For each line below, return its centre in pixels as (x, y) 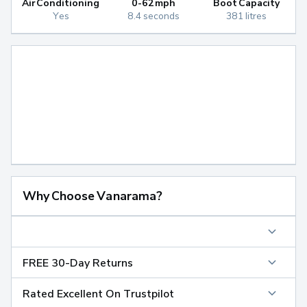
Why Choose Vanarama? (93, 196)
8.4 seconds (153, 16)
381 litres (246, 16)
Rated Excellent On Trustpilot (98, 294)
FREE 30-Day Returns (78, 263)
